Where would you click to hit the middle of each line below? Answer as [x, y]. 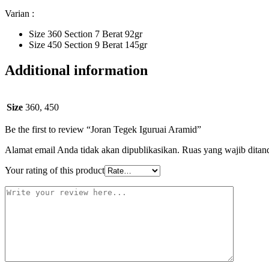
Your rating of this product [55, 171]
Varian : [20, 14]
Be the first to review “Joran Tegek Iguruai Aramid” [103, 130]
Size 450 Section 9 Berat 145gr [88, 45]
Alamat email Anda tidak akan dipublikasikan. [92, 150]
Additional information [76, 71]
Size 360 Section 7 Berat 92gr [86, 34]
